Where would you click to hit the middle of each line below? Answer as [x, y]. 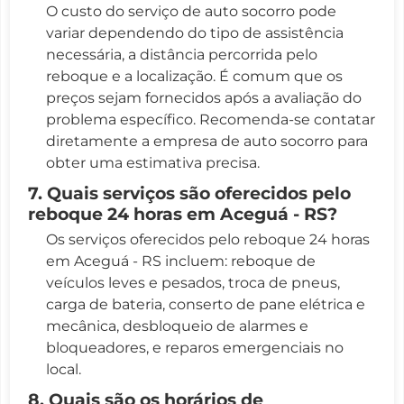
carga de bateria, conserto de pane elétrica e [206, 304]
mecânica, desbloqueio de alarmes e [177, 326]
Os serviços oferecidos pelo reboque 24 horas [208, 239]
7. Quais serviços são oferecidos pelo [189, 193]
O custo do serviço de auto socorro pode [191, 11]
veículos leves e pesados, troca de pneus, [193, 282]
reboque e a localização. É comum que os [194, 76]
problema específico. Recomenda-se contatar [211, 119]
